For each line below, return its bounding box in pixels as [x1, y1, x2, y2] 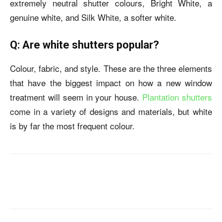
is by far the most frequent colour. [10, 119, 135, 132]
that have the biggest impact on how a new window [10, 76, 212, 89]
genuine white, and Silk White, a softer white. [10, 11, 176, 23]
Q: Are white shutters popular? [10, 39, 159, 51]
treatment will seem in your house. [10, 91, 143, 103]
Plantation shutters [142, 91, 213, 103]
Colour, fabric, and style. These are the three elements [10, 62, 212, 74]
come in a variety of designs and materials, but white [10, 105, 212, 117]
